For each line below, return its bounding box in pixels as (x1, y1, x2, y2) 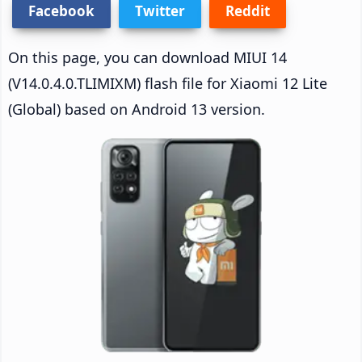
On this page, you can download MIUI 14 (8, 47, 287, 67)
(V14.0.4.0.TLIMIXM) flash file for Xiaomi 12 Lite (8, 73, 327, 93)
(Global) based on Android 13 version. (8, 99, 265, 119)
